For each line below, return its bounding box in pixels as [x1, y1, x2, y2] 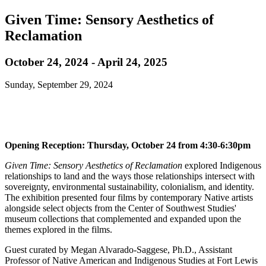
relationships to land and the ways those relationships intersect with [5, 171, 255, 182]
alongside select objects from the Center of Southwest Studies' [5, 203, 236, 214]
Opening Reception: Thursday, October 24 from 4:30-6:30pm [5, 140, 253, 151]
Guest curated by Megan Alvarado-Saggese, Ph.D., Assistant [5, 245, 232, 255]
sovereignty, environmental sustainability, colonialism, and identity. [5, 182, 254, 192]
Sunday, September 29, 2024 [5, 80, 113, 90]
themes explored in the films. [5, 224, 112, 235]
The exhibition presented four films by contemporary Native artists [5, 192, 253, 203]
